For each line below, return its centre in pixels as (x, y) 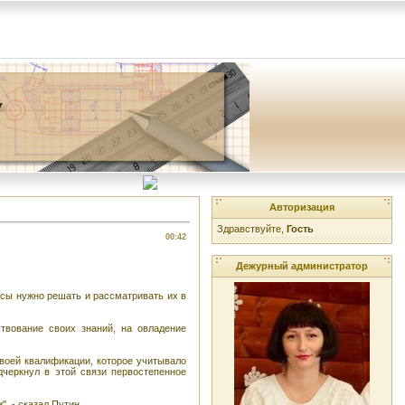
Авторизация (302, 207)
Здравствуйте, (252, 229)
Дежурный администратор (302, 266)
